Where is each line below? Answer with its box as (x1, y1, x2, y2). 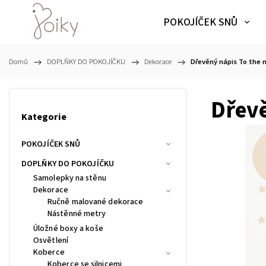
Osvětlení (33, 234, 68, 246)
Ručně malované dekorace (47, 195, 144, 208)
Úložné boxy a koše (33, 222, 103, 235)
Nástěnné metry (47, 207, 106, 220)
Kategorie (21, 110, 66, 125)
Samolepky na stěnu (33, 172, 106, 184)
